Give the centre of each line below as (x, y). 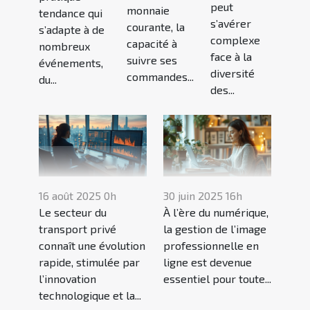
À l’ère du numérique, (216, 212)
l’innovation (67, 279)
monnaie (148, 10)
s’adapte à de (72, 29)
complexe (235, 40)
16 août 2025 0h (77, 196)
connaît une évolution (92, 246)
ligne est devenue (208, 262)
